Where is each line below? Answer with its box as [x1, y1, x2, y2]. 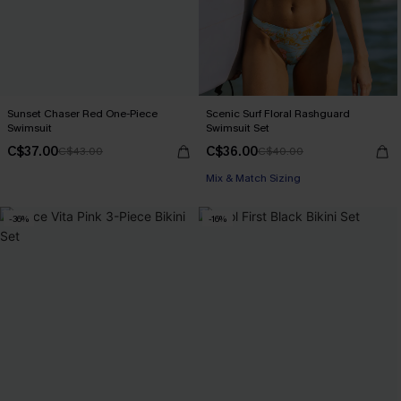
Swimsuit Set [206, 121, 269, 135]
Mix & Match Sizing [206, 171, 301, 185]
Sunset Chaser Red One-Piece [7, 107, 158, 121]
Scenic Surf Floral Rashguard [206, 107, 350, 121]
